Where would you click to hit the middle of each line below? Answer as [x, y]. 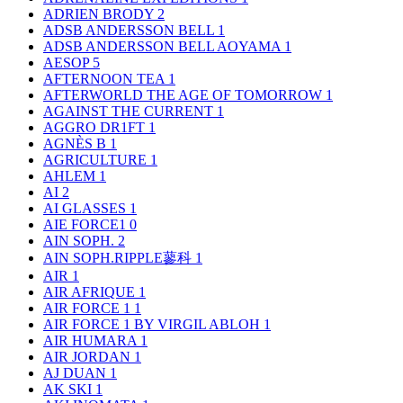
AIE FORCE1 [86, 224]
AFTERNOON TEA [106, 78]
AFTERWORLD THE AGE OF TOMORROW [184, 94]
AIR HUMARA [92, 340]
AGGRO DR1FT [96, 127]
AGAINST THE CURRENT [130, 111]
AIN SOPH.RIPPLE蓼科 [119, 257]
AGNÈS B [76, 143]
